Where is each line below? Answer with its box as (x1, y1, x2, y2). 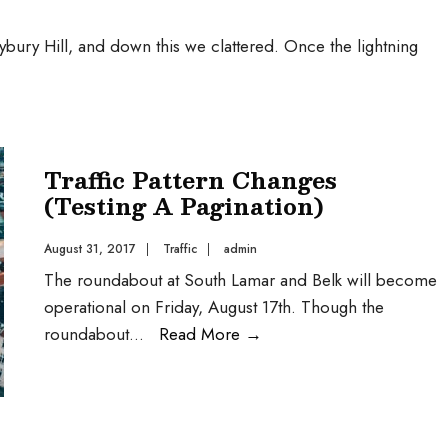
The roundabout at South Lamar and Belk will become (44, 268, 437, 292)
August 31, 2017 (44, 240, 136, 258)
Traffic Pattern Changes (44, 161, 337, 198)
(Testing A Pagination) (44, 187, 324, 224)
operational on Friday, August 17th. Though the (44, 295, 384, 319)
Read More (159, 322, 245, 346)
